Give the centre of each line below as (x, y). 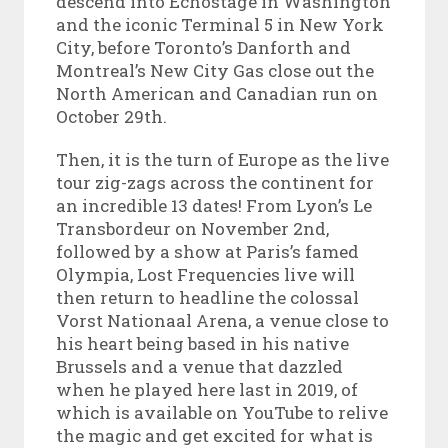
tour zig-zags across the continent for (214, 182)
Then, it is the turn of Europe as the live (222, 159)
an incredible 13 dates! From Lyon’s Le (213, 205)
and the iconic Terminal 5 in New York (219, 24)
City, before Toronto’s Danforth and (203, 47)
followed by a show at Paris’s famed (207, 251)
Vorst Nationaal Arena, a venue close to (222, 320)
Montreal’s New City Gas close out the (214, 70)
